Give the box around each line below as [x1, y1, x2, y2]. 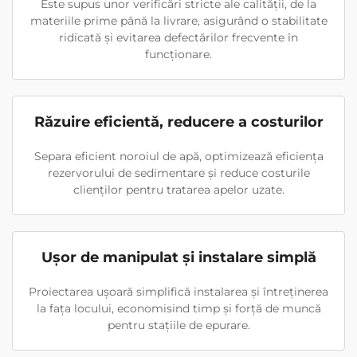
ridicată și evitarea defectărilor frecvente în [59, 29, 298, 45]
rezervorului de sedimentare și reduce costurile [47, 165, 310, 180]
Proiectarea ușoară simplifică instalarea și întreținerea [29, 284, 328, 299]
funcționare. [145, 46, 212, 61]
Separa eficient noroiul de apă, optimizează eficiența [33, 148, 324, 163]
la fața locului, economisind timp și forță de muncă [36, 300, 321, 316]
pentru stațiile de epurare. [107, 317, 250, 332]
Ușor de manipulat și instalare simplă [41, 248, 316, 266]
